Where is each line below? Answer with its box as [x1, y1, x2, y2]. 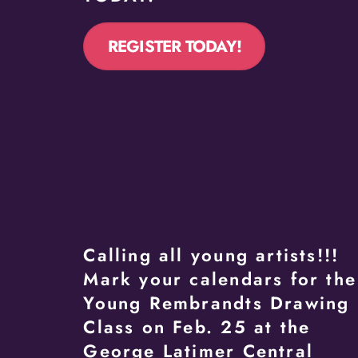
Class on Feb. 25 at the [83, 313, 311, 340]
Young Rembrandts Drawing [83, 289, 350, 316]
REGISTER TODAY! [107, 34, 241, 59]
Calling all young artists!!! [83, 241, 340, 268]
